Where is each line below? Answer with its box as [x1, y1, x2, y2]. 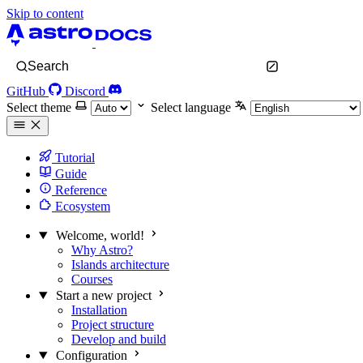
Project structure [71, 318, 154, 331]
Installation [71, 303, 127, 317]
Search [28, 59, 69, 73]
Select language [151, 100, 231, 114]
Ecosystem [52, 199, 110, 213]
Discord [65, 84, 105, 98]
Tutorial [52, 151, 95, 164]
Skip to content [6, 6, 83, 20]
